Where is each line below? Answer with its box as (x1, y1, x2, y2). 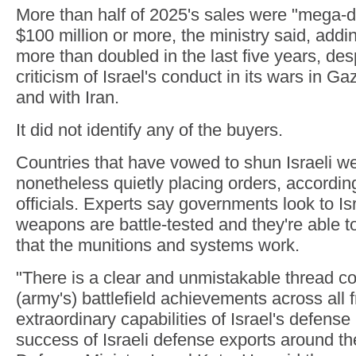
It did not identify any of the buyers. (16, 120, 283, 140)
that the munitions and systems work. (16, 235, 300, 255)
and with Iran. (16, 87, 119, 107)
